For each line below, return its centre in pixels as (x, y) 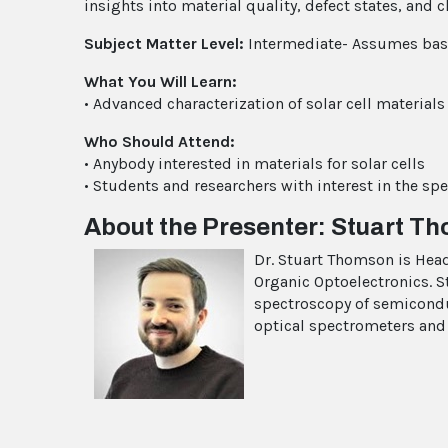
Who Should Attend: (159, 141)
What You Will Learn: (160, 81)
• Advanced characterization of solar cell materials (264, 103)
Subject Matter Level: (166, 43)
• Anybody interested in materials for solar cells (254, 163)
